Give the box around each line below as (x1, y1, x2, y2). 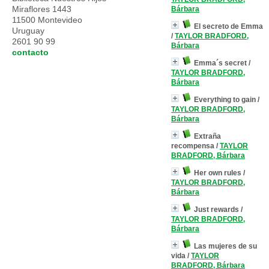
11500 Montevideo (12, 15, 82, 25)
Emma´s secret (194, 59, 247, 67)
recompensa (171, 142, 214, 150)
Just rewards (194, 205, 239, 214)
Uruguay (12, 26, 47, 35)
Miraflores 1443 (12, 4, 71, 14)
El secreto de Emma (194, 22, 263, 31)
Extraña (194, 132, 221, 141)
